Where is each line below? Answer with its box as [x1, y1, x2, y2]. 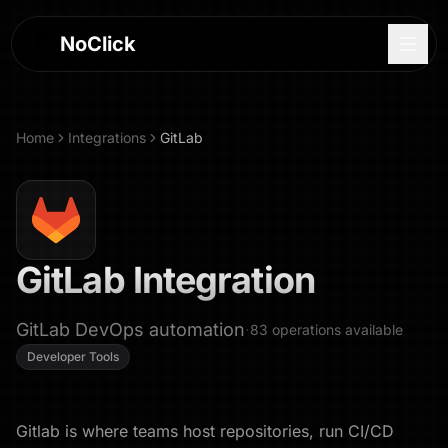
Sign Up [197, 413, 251, 430]
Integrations [68, 129, 146, 146]
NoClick [60, 32, 137, 56]
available [341, 321, 403, 338]
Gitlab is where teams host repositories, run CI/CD [16, 421, 394, 441]
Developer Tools [27, 349, 119, 364]
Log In [203, 373, 245, 390]
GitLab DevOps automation [16, 319, 245, 340]
